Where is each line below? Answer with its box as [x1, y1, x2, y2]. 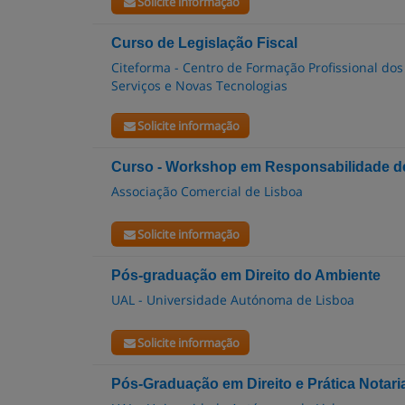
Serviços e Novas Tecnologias [111, 77, 287, 94]
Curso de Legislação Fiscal [111, 35, 297, 51]
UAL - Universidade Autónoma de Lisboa [111, 291, 354, 308]
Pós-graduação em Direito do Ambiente [111, 268, 381, 283]
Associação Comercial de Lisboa [111, 183, 303, 200]
